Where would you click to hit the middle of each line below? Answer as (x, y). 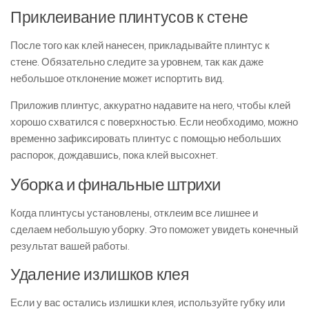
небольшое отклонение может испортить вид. (117, 79)
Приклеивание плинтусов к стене (130, 18)
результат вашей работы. (70, 246)
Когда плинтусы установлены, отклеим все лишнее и (134, 213)
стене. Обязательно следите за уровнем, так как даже (137, 62)
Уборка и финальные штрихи (116, 185)
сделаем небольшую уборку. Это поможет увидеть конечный (154, 230)
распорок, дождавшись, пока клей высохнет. (114, 155)
